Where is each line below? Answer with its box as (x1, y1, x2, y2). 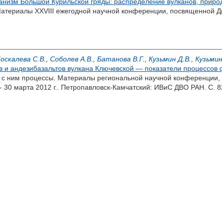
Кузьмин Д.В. (149, 55, 191, 63)
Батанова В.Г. (97, 55, 145, 63)
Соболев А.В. (50, 55, 93, 63)
